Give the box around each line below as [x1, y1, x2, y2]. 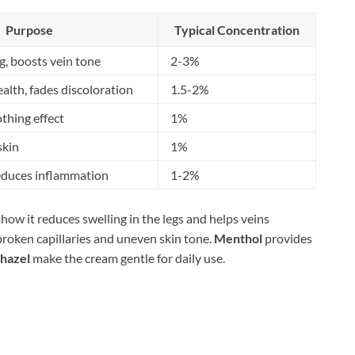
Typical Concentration [174, 21, 300, 37]
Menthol [214, 230, 262, 246]
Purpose [6, 21, 53, 37]
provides [262, 230, 312, 246]
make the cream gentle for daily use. [30, 250, 225, 265]
